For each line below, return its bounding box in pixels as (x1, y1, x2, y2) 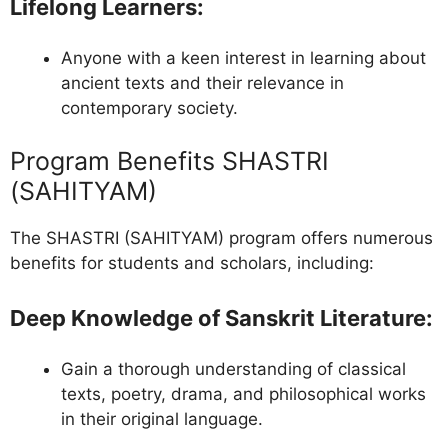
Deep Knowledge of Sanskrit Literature (10, 304, 426, 331)
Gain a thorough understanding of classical (61, 358, 406, 379)
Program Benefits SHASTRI (10, 146, 329, 177)
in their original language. (61, 408, 263, 429)
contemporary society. (61, 97, 238, 118)
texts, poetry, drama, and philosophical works (61, 383, 426, 404)
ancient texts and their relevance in (61, 72, 344, 93)
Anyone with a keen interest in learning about (61, 47, 426, 68)
